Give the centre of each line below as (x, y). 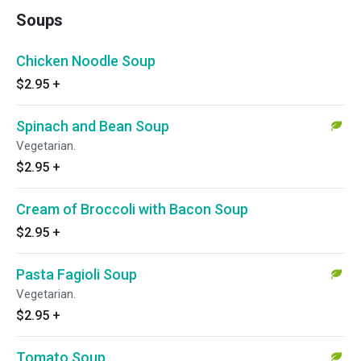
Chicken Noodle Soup (86, 61)
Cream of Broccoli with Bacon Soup (132, 209)
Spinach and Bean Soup (93, 126)
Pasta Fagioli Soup (77, 274)
